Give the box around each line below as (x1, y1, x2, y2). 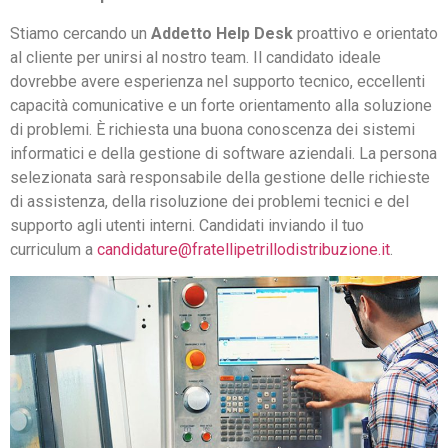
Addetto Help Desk (151, 23, 293, 43)
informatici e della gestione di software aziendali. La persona (10, 143, 437, 163)
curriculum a (10, 239, 97, 259)
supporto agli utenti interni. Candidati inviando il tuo (10, 215, 364, 235)
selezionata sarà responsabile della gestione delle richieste (10, 167, 430, 187)
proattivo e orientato (293, 23, 438, 43)
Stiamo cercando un (10, 23, 151, 43)
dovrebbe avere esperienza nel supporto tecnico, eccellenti (10, 71, 425, 91)
